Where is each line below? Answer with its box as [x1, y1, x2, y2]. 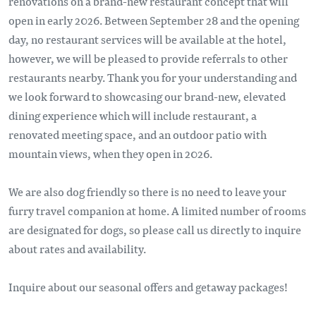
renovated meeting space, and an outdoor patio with [8, 126, 267, 143]
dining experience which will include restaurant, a [8, 107, 257, 124]
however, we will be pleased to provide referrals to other [8, 50, 288, 67]
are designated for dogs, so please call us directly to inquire [8, 221, 301, 238]
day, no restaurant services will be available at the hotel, [8, 31, 286, 48]
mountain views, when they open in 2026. [8, 145, 212, 162]
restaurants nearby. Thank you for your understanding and [8, 69, 297, 86]
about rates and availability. [8, 241, 146, 257]
